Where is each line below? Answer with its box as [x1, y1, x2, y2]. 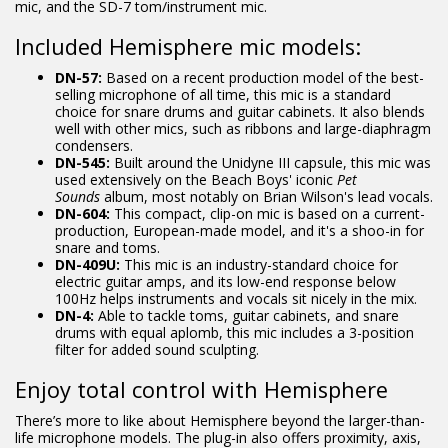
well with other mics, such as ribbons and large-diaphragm [55, 119, 431, 138]
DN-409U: [55, 255, 120, 274]
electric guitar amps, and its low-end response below [55, 272, 396, 291]
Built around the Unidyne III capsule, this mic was [110, 153, 431, 172]
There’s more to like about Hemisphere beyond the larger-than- [15, 411, 425, 430]
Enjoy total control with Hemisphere [15, 375, 388, 404]
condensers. [55, 136, 133, 155]
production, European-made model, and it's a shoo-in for [55, 221, 424, 240]
